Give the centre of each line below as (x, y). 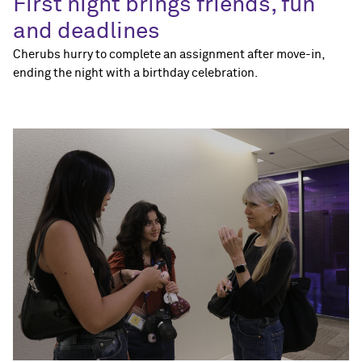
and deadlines (86, 32)
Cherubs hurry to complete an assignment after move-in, (168, 55)
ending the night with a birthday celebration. (135, 74)
